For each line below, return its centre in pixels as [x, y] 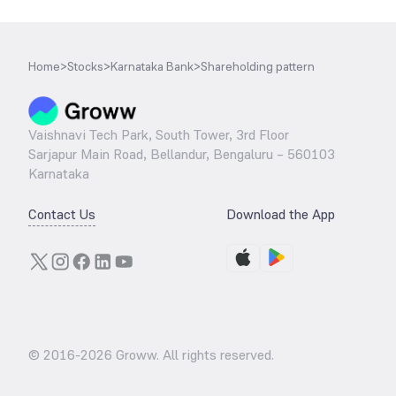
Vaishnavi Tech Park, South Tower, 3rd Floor [159, 135]
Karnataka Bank [152, 66]
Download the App [281, 214]
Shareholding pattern [258, 66]
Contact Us [62, 214]
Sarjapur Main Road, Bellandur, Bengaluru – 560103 [182, 154]
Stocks [85, 66]
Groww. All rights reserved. [193, 355]
